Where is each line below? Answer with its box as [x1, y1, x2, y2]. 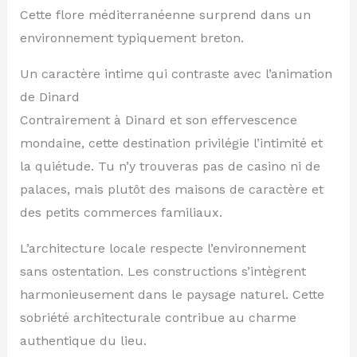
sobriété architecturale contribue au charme [19, 309, 296, 325]
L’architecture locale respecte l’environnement [19, 240, 306, 256]
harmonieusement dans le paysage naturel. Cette [19, 286, 324, 302]
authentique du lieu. [19, 332, 147, 348]
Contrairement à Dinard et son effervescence [19, 112, 297, 127]
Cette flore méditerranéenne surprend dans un [19, 6, 311, 22]
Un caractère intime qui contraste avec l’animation [19, 65, 332, 81]
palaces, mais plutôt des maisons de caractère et [19, 181, 324, 197]
